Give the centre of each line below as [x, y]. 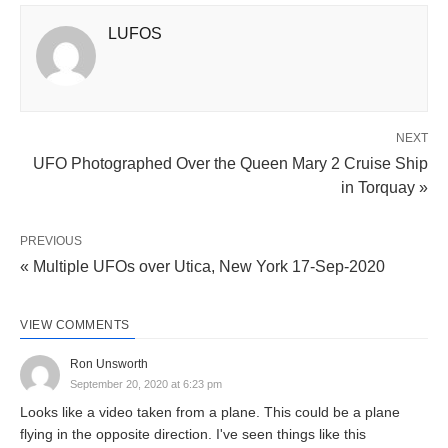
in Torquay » [384, 187]
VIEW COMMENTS [75, 324]
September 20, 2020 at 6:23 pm [146, 383]
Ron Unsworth [109, 363]
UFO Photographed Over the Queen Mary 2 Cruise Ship [230, 163]
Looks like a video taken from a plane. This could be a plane [210, 411]
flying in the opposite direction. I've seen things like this [193, 433]
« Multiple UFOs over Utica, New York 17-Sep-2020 [202, 266]
